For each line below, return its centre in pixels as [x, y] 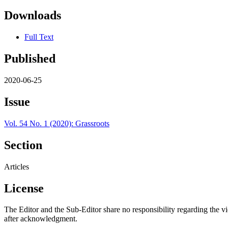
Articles [17, 166]
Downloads [33, 16]
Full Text [39, 37]
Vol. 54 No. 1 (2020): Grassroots [57, 123]
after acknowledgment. [41, 219]
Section [23, 145]
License [24, 188]
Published [30, 59]
